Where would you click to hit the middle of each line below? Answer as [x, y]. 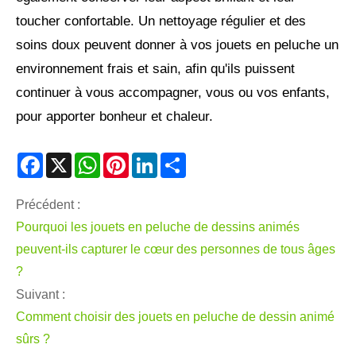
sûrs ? [33, 339]
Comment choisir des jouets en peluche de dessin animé [175, 317]
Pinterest [154, 164]
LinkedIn [182, 164]
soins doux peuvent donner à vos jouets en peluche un [177, 45]
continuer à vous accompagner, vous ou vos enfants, [173, 93]
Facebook [71, 164]
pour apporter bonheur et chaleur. [114, 117]
